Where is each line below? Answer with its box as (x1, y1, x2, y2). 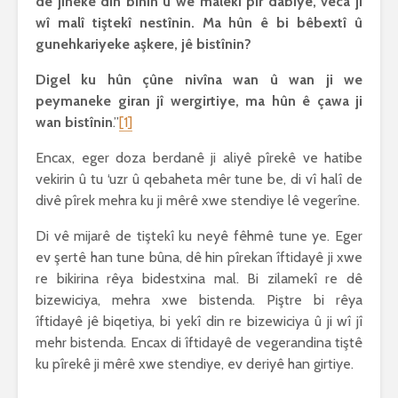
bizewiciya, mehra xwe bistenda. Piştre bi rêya (36, 291, 362, 308)
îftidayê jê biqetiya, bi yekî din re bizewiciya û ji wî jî (36, 313, 362, 330)
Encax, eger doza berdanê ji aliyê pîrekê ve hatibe (36, 149, 362, 166)
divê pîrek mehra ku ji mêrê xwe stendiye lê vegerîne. (36, 192, 360, 209)
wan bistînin (36, 114, 113, 131)
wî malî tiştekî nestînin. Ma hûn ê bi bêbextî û (36, 14, 362, 31)
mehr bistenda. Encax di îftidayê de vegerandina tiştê (36, 334, 362, 351)
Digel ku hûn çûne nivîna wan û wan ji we (36, 71, 362, 88)
